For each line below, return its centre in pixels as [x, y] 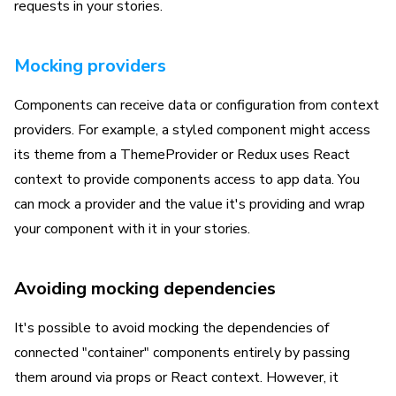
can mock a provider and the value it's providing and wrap [190, 204]
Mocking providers [90, 66]
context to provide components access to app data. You [187, 179]
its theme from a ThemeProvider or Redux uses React [182, 155]
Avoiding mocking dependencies [145, 289]
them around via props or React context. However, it [176, 377]
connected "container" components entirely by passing [182, 353]
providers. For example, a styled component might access [192, 130]
